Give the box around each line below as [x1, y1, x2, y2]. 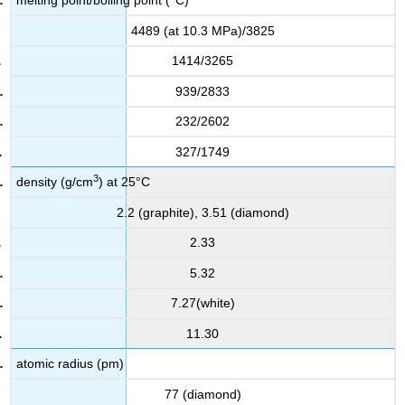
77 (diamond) [164, 386, 241, 401]
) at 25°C [99, 174, 151, 190]
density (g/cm [16, 174, 94, 190]
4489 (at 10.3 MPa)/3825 [130, 23, 275, 38]
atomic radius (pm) [16, 356, 125, 372]
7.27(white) [170, 296, 235, 311]
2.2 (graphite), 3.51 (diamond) [116, 204, 289, 220]
